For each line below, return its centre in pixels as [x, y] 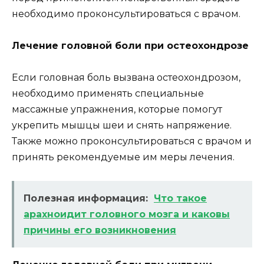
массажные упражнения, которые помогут [117, 110]
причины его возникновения [100, 230]
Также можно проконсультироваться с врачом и [132, 141]
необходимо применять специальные [108, 94]
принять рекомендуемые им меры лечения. [123, 157]
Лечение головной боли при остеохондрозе [130, 45]
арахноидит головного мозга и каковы [127, 214]
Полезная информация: [86, 199]
